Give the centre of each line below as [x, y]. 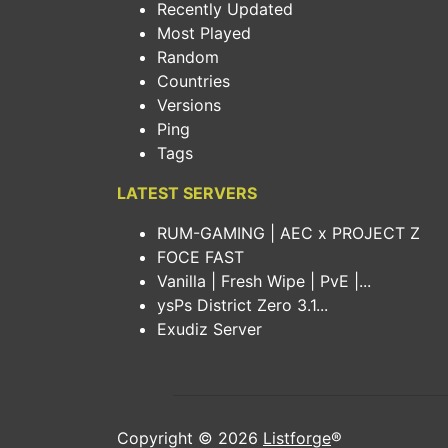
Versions [189, 105]
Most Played [204, 33]
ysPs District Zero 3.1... [242, 305]
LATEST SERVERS [187, 193]
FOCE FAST [200, 257]
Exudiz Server [209, 329]
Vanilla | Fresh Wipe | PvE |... [264, 281]
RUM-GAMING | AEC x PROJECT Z [288, 233]
